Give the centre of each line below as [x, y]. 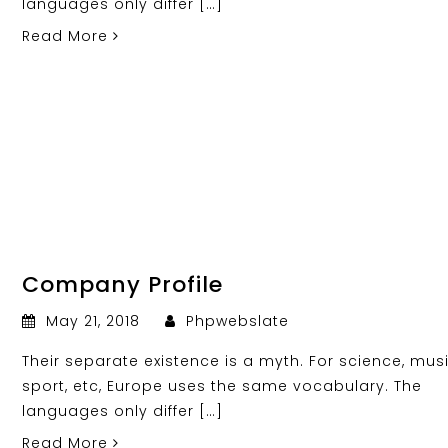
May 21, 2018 [93, 320]
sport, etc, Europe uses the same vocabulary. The [222, 385]
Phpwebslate [235, 320]
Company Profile [123, 284]
